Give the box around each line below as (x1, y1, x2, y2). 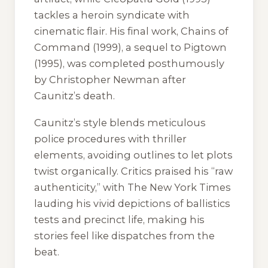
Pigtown (184, 41, 227, 54)
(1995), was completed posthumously (34, 57, 224, 70)
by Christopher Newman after (34, 74, 186, 86)
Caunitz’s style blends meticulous (34, 116, 206, 129)
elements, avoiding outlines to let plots (34, 148, 233, 161)
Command (34, 41, 90, 54)
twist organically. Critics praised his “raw (34, 165, 233, 177)
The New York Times (127, 181, 231, 193)
